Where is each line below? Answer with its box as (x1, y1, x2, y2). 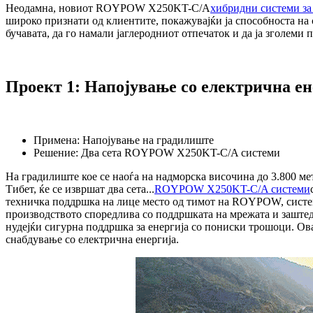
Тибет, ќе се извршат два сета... (6, 183, 154, 196)
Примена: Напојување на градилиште (34, 134, 214, 147)
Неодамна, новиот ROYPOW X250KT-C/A (6, 2, 210, 15)
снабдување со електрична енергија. (6, 233, 179, 246)
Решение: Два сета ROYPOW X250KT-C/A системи (34, 147, 280, 159)
